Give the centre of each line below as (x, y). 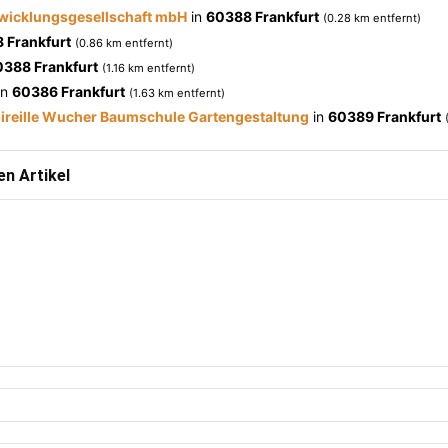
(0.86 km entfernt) (124, 43)
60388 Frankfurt (262, 16)
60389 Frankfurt (384, 116)
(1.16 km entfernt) (148, 68)
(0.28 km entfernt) (372, 18)
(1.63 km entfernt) (177, 93)
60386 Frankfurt (68, 91)
